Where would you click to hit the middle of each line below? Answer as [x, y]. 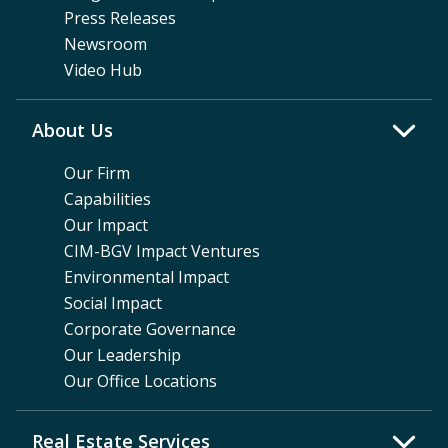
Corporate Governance [150, 329]
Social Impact [113, 303]
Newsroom [105, 44]
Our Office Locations [140, 381]
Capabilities [107, 199]
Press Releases [120, 18]
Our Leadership [122, 355]
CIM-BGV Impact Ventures [162, 251]
